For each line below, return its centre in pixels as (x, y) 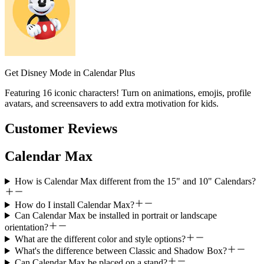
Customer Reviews (61, 129)
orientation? (27, 227)
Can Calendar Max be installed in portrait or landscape (115, 215)
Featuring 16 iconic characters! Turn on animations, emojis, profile (128, 93)
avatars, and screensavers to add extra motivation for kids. (112, 104)
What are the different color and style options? (100, 239)
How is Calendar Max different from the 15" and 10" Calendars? (135, 181)
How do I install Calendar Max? (74, 204)
